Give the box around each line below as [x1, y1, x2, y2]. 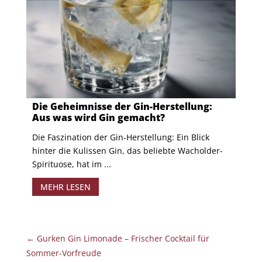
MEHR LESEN [40, 181, 91, 192]
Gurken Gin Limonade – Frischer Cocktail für [36, 232, 209, 244]
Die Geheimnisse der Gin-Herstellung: [32, 99, 212, 113]
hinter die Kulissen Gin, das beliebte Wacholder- [32, 144, 223, 156]
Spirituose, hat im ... [32, 158, 111, 170]
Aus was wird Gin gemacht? [32, 111, 165, 124]
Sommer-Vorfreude [26, 247, 101, 258]
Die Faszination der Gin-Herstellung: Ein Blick [32, 131, 209, 143]
